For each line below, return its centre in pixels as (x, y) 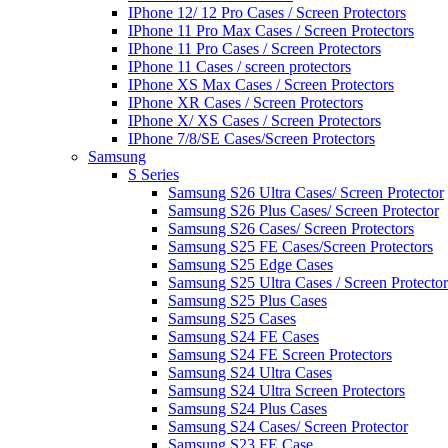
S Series (153, 174)
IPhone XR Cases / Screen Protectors (245, 102)
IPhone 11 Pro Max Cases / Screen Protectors (271, 30)
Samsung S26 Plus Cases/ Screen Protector (303, 210)
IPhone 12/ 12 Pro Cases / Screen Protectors (267, 12)
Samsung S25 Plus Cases (247, 300)
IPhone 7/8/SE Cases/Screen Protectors (251, 138)
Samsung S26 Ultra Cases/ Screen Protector (306, 192)
